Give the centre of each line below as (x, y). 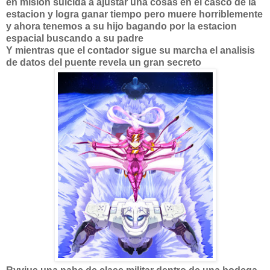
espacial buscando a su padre (75, 38)
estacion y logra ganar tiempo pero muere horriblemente (134, 14)
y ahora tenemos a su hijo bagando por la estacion (121, 26)
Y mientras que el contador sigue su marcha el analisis (130, 50)
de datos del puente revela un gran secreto (104, 62)
